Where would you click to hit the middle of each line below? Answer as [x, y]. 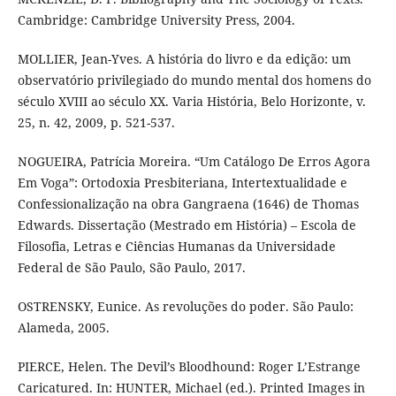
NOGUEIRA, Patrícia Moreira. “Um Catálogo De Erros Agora [194, 162]
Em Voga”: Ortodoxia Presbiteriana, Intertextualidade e [182, 183]
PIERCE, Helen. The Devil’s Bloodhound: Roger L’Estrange [189, 367]
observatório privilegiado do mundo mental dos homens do [194, 80]
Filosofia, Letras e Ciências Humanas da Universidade [176, 247]
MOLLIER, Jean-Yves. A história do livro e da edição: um [184, 59]
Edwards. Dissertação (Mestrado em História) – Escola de [187, 225]
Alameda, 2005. [63, 328]
